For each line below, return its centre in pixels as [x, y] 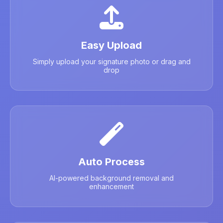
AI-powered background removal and [111, 178]
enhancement [111, 186]
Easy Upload [111, 45]
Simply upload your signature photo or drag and [111, 61]
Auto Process [111, 162]
